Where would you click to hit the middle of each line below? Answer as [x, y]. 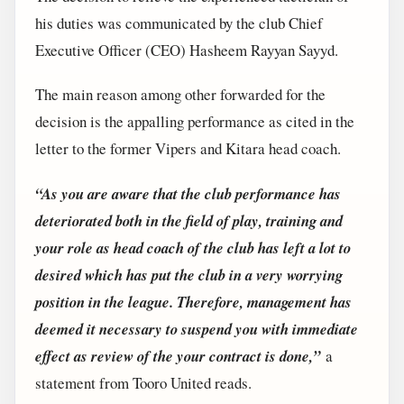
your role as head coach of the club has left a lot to [193, 247]
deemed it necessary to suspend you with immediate [197, 328]
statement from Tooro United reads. [143, 382]
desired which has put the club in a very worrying [189, 274]
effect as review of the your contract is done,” [180, 355]
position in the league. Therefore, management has [193, 301]
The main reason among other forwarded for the [180, 95]
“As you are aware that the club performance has [188, 193]
